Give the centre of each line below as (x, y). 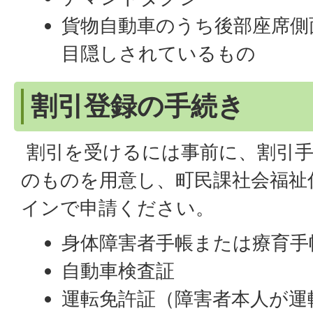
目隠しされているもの (159, 53)
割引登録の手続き (138, 105)
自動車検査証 (118, 271)
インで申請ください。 (118, 208)
